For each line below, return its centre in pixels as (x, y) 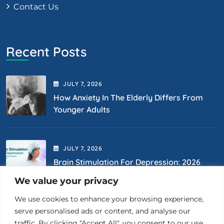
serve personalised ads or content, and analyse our (102, 211)
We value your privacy (66, 181)
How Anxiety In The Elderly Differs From (128, 97)
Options (68, 174)
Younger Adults (82, 109)
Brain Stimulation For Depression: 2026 (127, 162)
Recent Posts (46, 51)
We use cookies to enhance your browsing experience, (109, 199)
